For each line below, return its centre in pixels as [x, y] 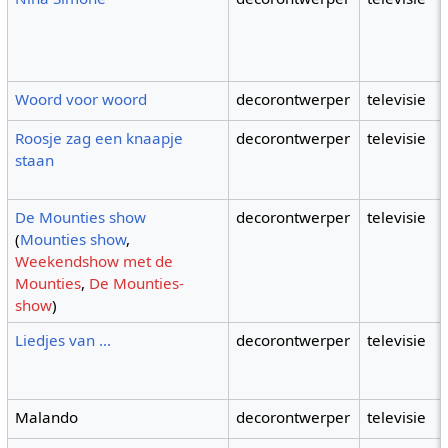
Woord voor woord [81, 99]
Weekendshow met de [94, 261]
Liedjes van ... [63, 340]
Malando [47, 417]
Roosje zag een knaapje [99, 138]
